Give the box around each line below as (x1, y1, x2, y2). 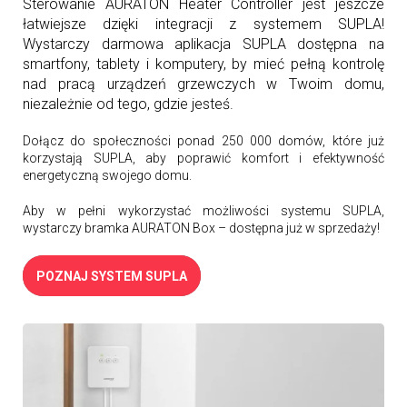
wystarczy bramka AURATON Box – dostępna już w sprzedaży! (23, 221, 380, 236)
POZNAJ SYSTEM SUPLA (36, 268, 187, 283)
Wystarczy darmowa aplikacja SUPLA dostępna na (23, 35, 384, 54)
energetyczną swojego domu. (23, 168, 192, 184)
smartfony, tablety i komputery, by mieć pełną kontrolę (23, 55, 384, 74)
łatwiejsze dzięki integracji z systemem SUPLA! (23, 15, 384, 34)
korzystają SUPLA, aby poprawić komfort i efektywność (23, 151, 384, 166)
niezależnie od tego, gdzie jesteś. (23, 95, 233, 114)
